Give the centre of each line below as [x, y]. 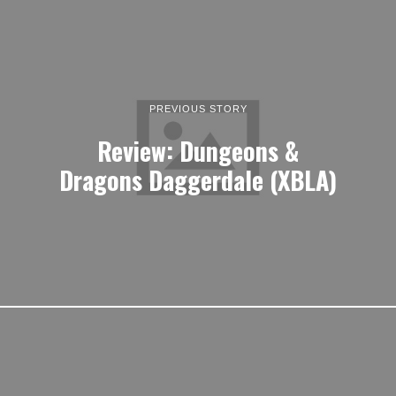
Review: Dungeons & [198, 150]
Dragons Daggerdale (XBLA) [198, 179]
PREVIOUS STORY [198, 108]
